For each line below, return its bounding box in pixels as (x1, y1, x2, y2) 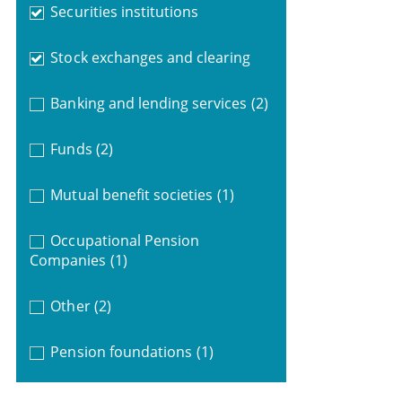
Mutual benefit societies (50, 184, 214, 205)
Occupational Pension (50, 230, 200, 250)
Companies (29, 249, 107, 270)
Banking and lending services (50, 92, 248, 113)
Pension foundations (50, 341, 193, 362)
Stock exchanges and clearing (50, 47, 251, 67)
